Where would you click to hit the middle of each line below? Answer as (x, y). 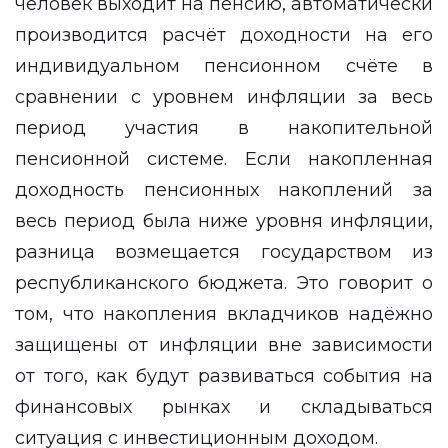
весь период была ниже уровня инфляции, (224, 220)
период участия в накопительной (224, 127)
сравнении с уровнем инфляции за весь (224, 96)
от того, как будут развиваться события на (224, 375)
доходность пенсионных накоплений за (224, 189)
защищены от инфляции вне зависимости (224, 344)
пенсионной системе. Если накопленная (224, 158)
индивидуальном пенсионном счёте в (224, 65)
